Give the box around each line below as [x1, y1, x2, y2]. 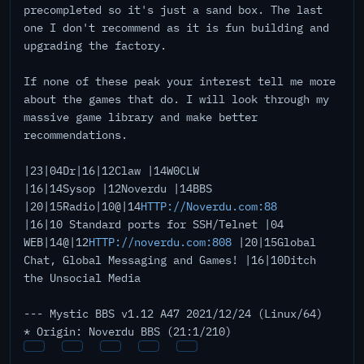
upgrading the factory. [24, 38, 167, 53]
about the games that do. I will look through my [24, 92, 329, 106]
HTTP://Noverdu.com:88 [141, 199, 277, 214]
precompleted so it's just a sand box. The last [24, 2, 323, 17]
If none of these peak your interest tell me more [24, 74, 336, 89]
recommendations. [24, 128, 128, 142]
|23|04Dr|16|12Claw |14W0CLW [24, 163, 199, 178]
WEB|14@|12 [24, 235, 89, 249]
